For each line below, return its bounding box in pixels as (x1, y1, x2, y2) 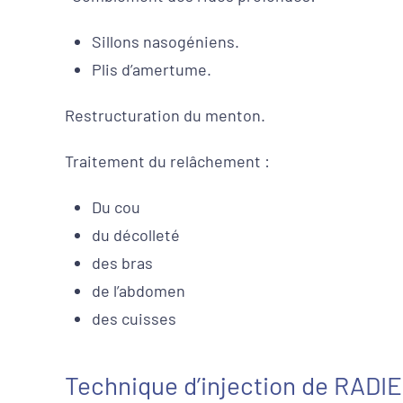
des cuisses (92, 309, 176, 328)
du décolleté (92, 225, 180, 245)
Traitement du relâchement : (65, 151, 270, 171)
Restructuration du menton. (65, 105, 265, 125)
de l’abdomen (92, 281, 185, 300)
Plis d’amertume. (92, 59, 211, 79)
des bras (92, 253, 153, 273)
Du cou (92, 197, 140, 217)
